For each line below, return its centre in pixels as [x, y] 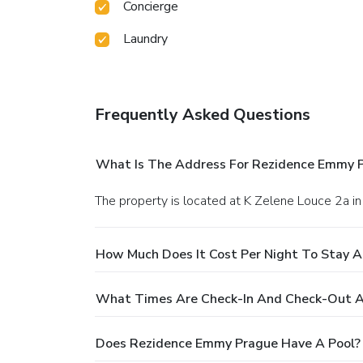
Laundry [145, 38]
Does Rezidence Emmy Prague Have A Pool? [228, 343]
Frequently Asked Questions [203, 114]
